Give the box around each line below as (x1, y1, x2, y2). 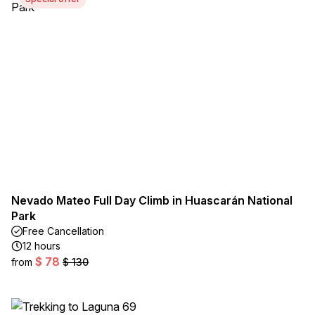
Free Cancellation (22, 225, 104, 237)
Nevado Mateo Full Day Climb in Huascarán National (11, 193, 292, 207)
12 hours (22, 240, 60, 252)
